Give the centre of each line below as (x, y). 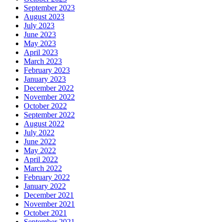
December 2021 (49, 195)
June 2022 (40, 142)
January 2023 (45, 79)
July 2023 (39, 26)
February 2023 (47, 70)
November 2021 (49, 204)
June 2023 (40, 35)
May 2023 (40, 44)
